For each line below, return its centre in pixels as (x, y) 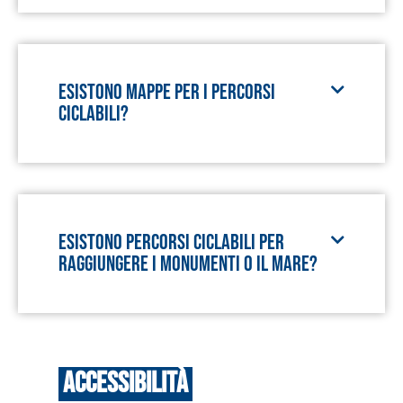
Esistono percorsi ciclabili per (171, 242)
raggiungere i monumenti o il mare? (188, 264)
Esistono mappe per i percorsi (167, 92)
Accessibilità (125, 384)
